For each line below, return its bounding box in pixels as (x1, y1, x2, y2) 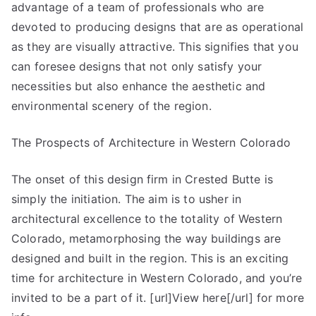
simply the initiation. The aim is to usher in (11, 192, 242, 206)
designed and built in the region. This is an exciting (11, 251, 289, 265)
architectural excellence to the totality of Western (11, 212, 283, 226)
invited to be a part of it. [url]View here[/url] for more (11, 291, 305, 305)
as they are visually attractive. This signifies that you (11, 39, 298, 54)
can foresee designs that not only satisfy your (11, 59, 262, 73)
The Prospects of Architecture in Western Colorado (11, 135, 291, 150)
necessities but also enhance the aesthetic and (11, 79, 266, 93)
